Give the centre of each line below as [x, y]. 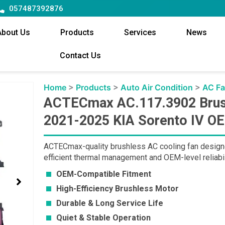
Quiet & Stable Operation [104, 218]
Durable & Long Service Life [110, 203]
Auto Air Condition [157, 88]
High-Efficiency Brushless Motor [118, 189]
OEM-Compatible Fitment [104, 174]
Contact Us [81, 56]
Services [140, 33]
